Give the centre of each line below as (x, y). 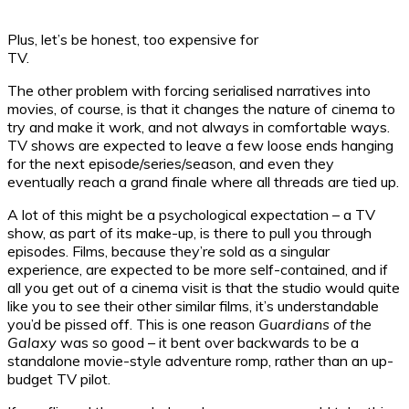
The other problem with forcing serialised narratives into (189, 90)
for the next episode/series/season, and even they (171, 163)
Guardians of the (315, 324)
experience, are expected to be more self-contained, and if (198, 269)
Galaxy (32, 342)
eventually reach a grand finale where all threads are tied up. (203, 181)
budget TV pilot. (59, 378)
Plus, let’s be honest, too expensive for (133, 39)
